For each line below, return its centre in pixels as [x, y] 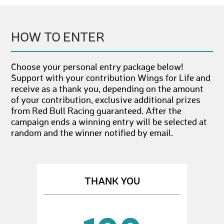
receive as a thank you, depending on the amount [107, 89]
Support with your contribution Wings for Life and [111, 78]
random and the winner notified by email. [92, 133]
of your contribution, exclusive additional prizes [106, 100]
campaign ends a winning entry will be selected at [109, 122]
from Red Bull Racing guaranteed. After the [96, 111]
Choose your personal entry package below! [97, 67]
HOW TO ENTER [58, 38]
